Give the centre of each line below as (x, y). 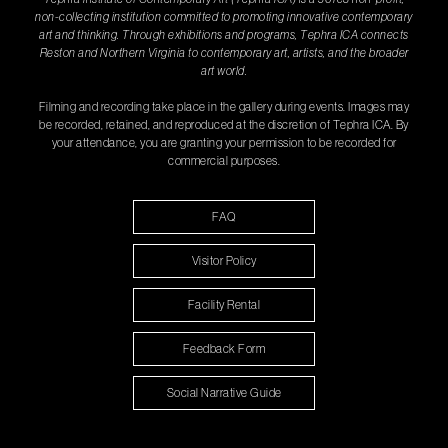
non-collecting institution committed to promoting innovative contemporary (224, 17)
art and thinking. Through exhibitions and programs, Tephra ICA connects (224, 35)
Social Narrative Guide (224, 393)
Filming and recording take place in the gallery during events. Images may (224, 107)
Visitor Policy (224, 261)
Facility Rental (224, 305)
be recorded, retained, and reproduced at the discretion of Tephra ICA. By (224, 125)
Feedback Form (224, 349)
